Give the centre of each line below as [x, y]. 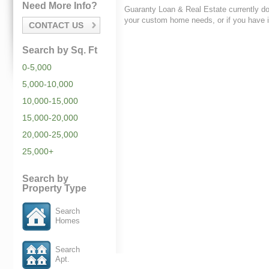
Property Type [54, 188]
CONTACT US [56, 25]
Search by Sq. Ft [60, 50]
